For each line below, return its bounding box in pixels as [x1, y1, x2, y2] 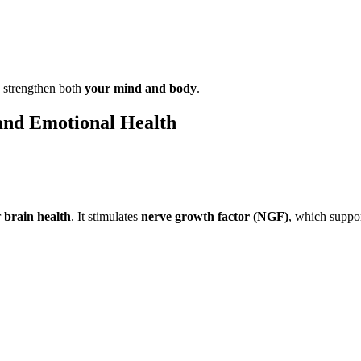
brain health [4, 210, 71, 224]
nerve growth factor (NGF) [141, 210, 288, 224]
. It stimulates [71, 210, 141, 224]
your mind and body [85, 81, 197, 95]
